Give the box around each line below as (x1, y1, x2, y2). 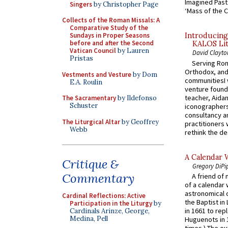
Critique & (62, 156, 119, 172)
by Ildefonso (116, 94, 157, 102)
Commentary (62, 170, 134, 186)
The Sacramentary (62, 94, 116, 102)
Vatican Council (70, 46, 116, 55)
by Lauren (116, 46, 149, 55)
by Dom (131, 70, 157, 79)
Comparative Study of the (70, 23, 148, 32)
